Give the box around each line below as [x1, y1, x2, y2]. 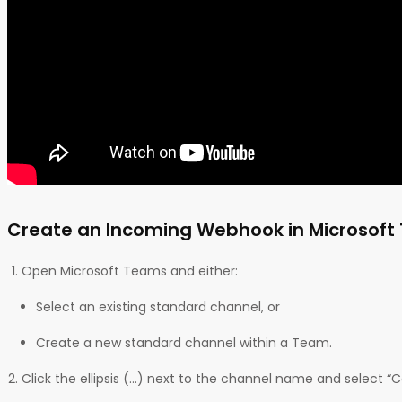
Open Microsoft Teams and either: [22, 261, 238, 280]
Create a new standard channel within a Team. [36, 333, 332, 352]
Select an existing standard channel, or [36, 297, 280, 316]
